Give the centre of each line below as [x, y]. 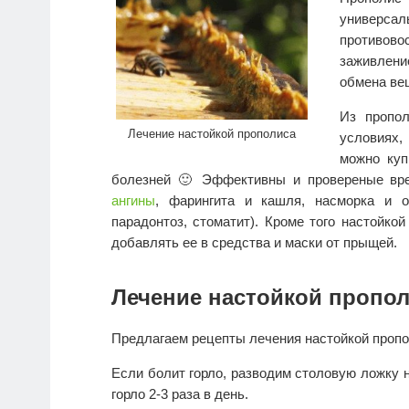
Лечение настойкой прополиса [212, 133]
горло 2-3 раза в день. [180, 394]
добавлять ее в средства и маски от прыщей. [254, 243]
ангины [133, 201]
